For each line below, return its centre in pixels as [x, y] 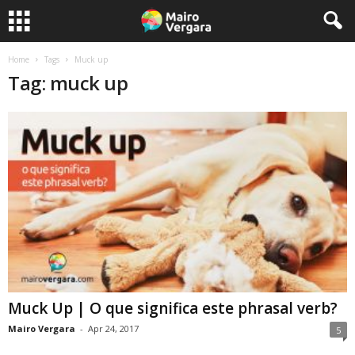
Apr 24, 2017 [113, 329]
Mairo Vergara [42, 329]
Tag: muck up [68, 83]
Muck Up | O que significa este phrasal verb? [173, 309]
